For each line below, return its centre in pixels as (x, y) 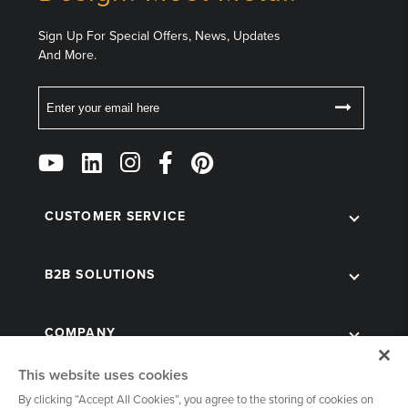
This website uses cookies (103, 375)
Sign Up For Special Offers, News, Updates (159, 36)
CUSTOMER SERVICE (115, 216)
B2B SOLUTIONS (100, 275)
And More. (67, 55)
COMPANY (80, 333)
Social (56, 220)
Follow (59, 149)
